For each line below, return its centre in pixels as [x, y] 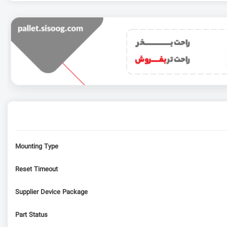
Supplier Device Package [51, 192]
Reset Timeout [36, 169]
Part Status [31, 215]
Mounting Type [37, 147]
